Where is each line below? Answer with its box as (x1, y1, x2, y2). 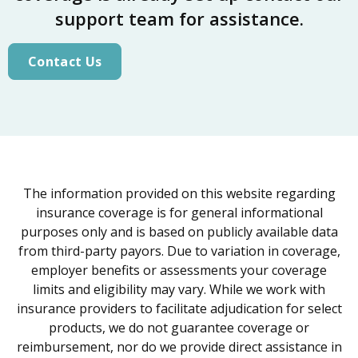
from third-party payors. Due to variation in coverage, (18, 242, 340, 261)
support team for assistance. (54, 6, 304, 31)
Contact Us (28, 53, 102, 71)
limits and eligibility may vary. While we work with (33, 280, 325, 299)
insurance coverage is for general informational (35, 204, 323, 222)
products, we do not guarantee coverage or (49, 319, 309, 337)
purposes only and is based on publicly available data (20, 223, 338, 241)
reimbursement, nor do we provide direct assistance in (16, 338, 342, 356)
